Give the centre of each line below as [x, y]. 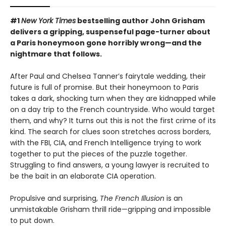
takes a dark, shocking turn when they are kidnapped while [113, 99]
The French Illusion [132, 199]
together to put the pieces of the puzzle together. [99, 154]
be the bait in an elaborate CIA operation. [83, 176]
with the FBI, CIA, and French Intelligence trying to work [106, 143]
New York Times [48, 21]
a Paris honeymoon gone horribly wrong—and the [106, 43]
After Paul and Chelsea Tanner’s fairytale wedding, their [108, 76]
